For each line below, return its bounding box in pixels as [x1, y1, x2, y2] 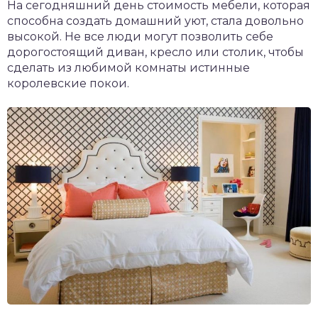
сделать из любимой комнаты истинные [7, 61, 250, 75]
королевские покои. [7, 77, 129, 90]
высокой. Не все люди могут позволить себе [7, 30, 273, 43]
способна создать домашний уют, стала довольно [7, 14, 304, 28]
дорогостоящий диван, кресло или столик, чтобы [7, 45, 304, 59]
